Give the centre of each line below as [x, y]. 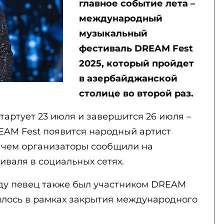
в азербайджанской [128, 78]
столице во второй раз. [136, 93]
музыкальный [113, 33]
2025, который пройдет [136, 63]
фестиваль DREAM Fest [136, 48]
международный [120, 18]
